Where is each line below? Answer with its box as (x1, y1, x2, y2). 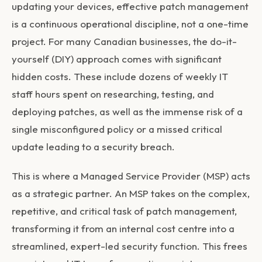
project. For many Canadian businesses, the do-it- (12, 35, 237, 48)
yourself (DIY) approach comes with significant (12, 53, 222, 65)
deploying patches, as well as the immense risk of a (12, 105, 243, 118)
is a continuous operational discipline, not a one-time (12, 18, 249, 30)
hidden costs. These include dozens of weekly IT (12, 70, 228, 83)
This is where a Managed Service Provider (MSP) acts (12, 170, 250, 182)
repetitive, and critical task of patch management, (12, 205, 237, 218)
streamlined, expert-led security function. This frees (12, 240, 247, 253)
